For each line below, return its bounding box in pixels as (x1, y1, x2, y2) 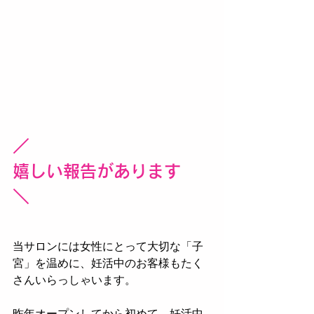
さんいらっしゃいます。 (13, 274, 136, 286)
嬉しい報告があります (13, 163, 181, 179)
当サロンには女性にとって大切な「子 (13, 240, 203, 252)
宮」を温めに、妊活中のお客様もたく (13, 257, 203, 269)
